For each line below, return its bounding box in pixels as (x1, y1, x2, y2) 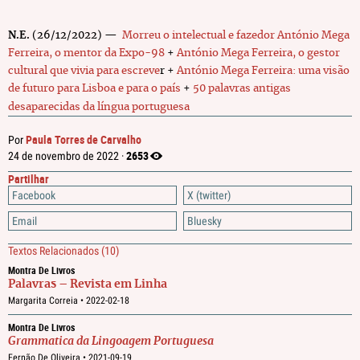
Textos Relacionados (8, 244, 101, 257)
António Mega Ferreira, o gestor (177, 48, 340, 59)
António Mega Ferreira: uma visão (177, 66, 350, 76)
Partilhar (8, 171, 49, 186)
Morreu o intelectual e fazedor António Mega (122, 31, 350, 41)
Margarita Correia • (8, 295, 86, 306)
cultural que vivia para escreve (8, 66, 160, 76)
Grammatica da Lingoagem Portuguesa (8, 336, 214, 347)
